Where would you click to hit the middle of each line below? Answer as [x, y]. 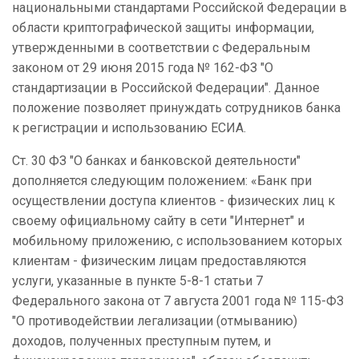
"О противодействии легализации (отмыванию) [155, 321]
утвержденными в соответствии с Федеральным [161, 48]
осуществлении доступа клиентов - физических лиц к [173, 201]
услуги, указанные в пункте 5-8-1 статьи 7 [137, 281]
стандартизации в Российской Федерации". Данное [166, 88]
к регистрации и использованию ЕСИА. [129, 128]
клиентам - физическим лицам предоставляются [159, 261]
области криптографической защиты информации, [163, 28]
